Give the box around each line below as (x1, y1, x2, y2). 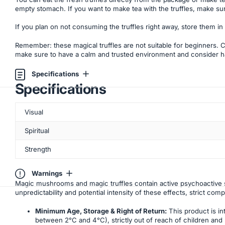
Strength (25, 145, 51, 153)
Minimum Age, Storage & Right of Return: (35, 206, 167, 215)
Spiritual (25, 126, 49, 135)
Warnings (32, 169, 62, 177)
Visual (25, 107, 43, 116)
